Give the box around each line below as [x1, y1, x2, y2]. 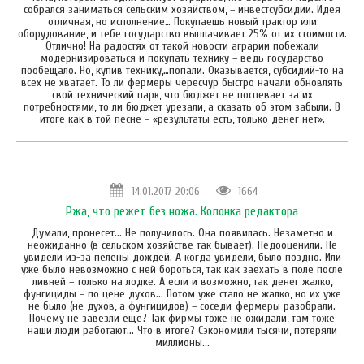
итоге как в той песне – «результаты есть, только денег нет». [39, 111, 325, 126]
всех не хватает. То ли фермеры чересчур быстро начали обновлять [21, 75, 343, 89]
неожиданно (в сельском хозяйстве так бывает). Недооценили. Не [27, 237, 337, 252]
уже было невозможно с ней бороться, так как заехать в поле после [21, 262, 343, 276]
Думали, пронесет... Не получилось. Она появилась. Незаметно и [31, 225, 333, 240]
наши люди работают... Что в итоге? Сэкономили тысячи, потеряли [27, 323, 337, 337]
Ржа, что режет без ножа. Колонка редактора [66, 203, 298, 219]
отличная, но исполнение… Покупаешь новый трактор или [47, 14, 317, 28]
